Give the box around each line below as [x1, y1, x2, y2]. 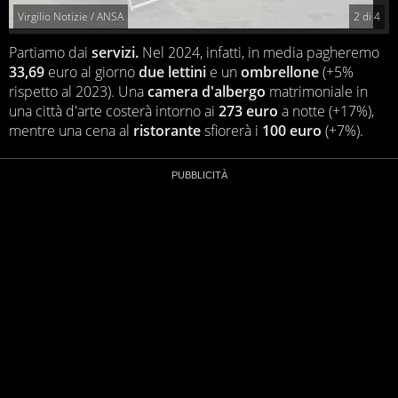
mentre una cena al [9, 121, 133, 141]
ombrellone [241, 62, 319, 83]
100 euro [262, 121, 322, 141]
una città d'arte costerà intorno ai [9, 101, 219, 122]
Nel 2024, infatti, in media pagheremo [139, 43, 379, 63]
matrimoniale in [266, 82, 368, 102]
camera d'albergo [147, 82, 266, 102]
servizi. [92, 43, 139, 63]
